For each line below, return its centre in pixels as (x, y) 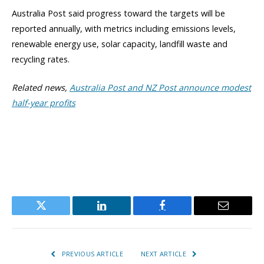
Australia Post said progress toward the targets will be (118, 13)
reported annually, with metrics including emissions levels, (124, 28)
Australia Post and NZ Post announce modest (160, 87)
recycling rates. (41, 59)
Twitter (55, 214)
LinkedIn (120, 214)
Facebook (182, 214)
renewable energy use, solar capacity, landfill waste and (120, 44)
